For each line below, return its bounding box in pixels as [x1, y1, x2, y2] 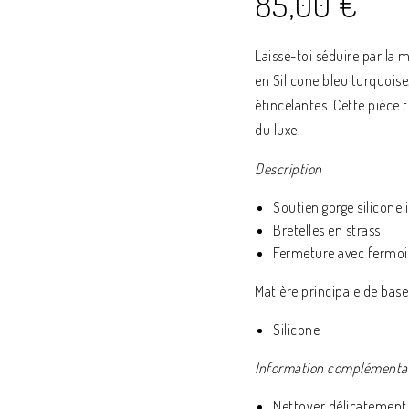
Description [255, 160, 322, 178]
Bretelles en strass [273, 221, 381, 239]
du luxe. [255, 121, 300, 139]
